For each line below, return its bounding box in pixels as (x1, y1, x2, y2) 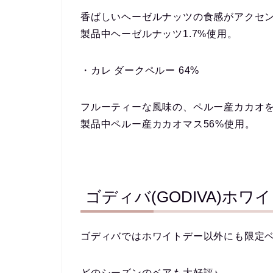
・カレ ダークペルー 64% (80, 65, 200, 76)
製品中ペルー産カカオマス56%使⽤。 (80, 119, 255, 130)
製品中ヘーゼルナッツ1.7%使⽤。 (80, 29, 238, 40)
